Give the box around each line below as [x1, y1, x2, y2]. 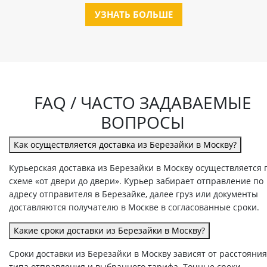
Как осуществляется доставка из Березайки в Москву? [14, 139, 237, 151]
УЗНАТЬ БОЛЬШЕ [94, 8, 173, 21]
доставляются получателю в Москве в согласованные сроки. [9, 201, 259, 213]
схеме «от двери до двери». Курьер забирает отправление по [9, 175, 263, 187]
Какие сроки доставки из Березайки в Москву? [14, 225, 205, 237]
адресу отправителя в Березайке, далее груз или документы [9, 188, 258, 200]
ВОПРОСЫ [100, 111, 185, 134]
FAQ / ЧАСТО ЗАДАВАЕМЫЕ [33, 91, 252, 114]
